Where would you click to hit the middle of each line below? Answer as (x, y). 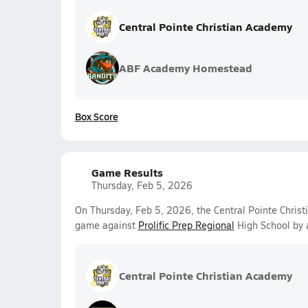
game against (106, 225)
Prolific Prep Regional (186, 225)
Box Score (96, 116)
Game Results (127, 172)
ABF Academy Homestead (185, 68)
